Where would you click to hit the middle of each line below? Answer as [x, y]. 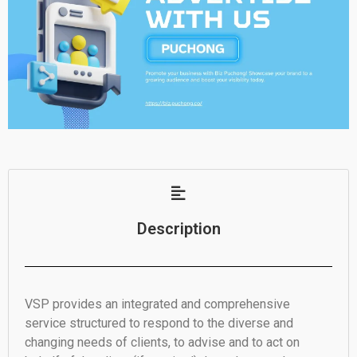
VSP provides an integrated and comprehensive [157, 304]
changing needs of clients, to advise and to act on [162, 342]
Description [178, 228]
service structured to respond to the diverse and [159, 323]
